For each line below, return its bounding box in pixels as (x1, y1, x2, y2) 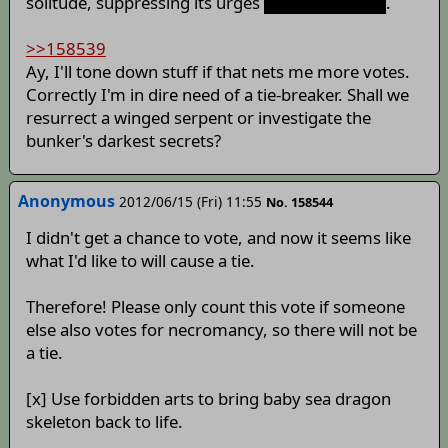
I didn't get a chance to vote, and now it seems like (25, 225, 411, 249)
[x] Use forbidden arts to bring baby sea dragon (25, 386, 391, 410)
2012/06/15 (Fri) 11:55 (118, 192, 262, 212)
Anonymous (17, 190, 115, 213)
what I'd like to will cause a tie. (25, 248, 255, 272)
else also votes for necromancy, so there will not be (25, 317, 417, 341)
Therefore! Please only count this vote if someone (25, 294, 405, 318)
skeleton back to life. (25, 409, 183, 433)
